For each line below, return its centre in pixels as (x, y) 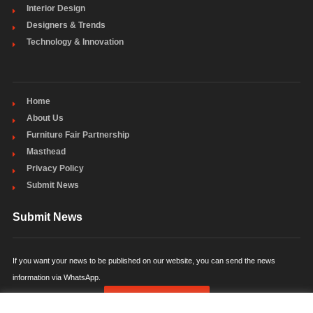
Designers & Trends (66, 25)
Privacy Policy (55, 168)
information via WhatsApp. (56, 277)
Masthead (46, 151)
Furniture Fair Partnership (78, 134)
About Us (45, 118)
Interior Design (56, 8)
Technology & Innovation (75, 42)
